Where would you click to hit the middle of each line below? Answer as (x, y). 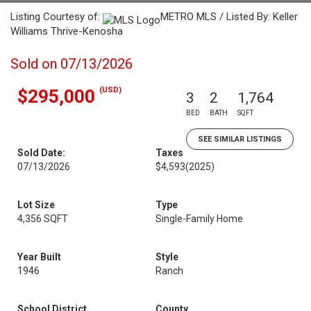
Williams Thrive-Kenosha (67, 31)
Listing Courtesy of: (57, 17)
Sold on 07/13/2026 (72, 64)
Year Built (39, 257)
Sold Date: (41, 153)
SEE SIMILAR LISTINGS (240, 139)
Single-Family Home (199, 219)
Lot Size (36, 205)
